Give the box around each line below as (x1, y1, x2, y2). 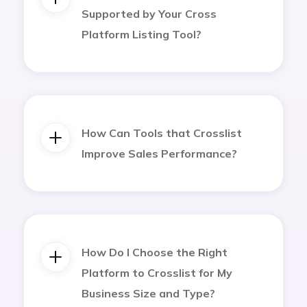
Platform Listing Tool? (82, 27, 201, 41)
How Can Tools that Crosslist (82, 125, 242, 140)
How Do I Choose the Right (82, 245, 228, 259)
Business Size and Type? (82, 286, 215, 300)
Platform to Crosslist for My (82, 265, 232, 280)
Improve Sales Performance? (82, 146, 237, 160)
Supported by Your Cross (82, 6, 217, 21)
